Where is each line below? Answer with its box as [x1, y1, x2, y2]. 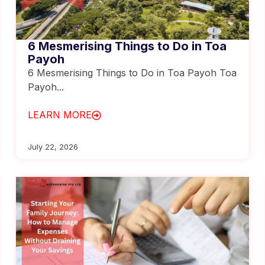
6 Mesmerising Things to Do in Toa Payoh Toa [28, 67, 237, 79]
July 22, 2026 [28, 141, 79, 151]
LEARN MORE [28, 109, 92, 121]
